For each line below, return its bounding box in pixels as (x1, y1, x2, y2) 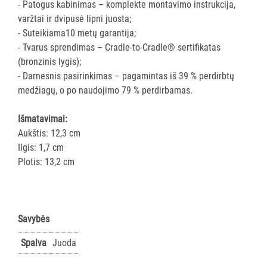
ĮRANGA (13, 48, 42, 59)
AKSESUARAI (13, 4, 61, 15)
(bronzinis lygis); (18, 56, 81, 67)
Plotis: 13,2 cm (18, 156, 74, 167)
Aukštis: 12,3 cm (18, 128, 80, 139)
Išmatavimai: (18, 113, 67, 125)
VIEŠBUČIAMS (13, 18, 66, 29)
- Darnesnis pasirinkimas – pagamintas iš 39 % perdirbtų (18, 70, 234, 82)
